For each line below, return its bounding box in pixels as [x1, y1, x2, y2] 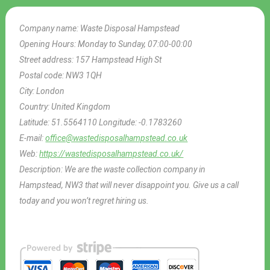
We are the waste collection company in [64, 164, 206, 174]
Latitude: [19, 117, 52, 127]
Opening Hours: [19, 39, 78, 49]
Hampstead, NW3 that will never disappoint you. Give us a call [19, 180, 239, 190]
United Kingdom [51, 101, 111, 111]
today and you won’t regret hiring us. [19, 195, 149, 206]
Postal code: [19, 70, 66, 80]
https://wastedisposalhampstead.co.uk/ [39, 148, 184, 159]
